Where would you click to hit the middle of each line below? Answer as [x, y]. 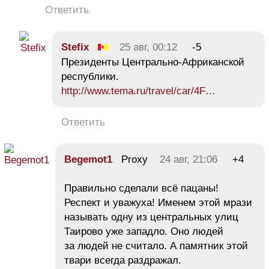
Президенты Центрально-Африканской [153, 62]
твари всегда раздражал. [123, 261]
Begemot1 [88, 160]
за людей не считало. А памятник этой [156, 246]
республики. [90, 77]
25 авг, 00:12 [148, 47]
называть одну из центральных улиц [151, 217]
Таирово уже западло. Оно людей [144, 232]
